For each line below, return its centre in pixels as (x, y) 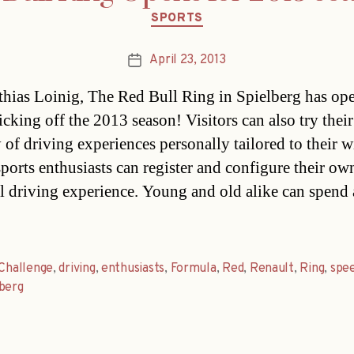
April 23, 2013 (188, 60)
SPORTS (177, 18)
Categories (211, 11)
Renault (271, 269)
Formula (193, 269)
